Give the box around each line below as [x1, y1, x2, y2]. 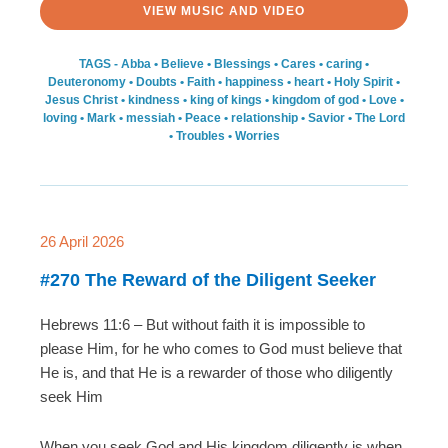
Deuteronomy [48, 74, 126, 89]
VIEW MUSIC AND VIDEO [143, 3, 305, 18]
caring [326, 56, 362, 71]
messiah [126, 110, 175, 125]
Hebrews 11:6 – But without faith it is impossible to [40, 315, 365, 333]
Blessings [214, 56, 271, 71]
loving [43, 110, 77, 125]
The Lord [355, 110, 405, 125]
